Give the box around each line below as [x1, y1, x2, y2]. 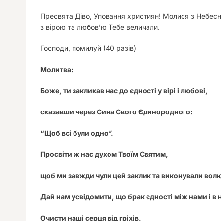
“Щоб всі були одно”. [40, 129, 113, 137]
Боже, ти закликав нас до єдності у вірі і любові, [40, 86, 208, 95]
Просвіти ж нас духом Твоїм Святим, [40, 150, 168, 158]
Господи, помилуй [40, 44, 103, 52]
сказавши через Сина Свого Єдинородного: [40, 108, 193, 116]
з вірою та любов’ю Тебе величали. [40, 23, 160, 31]
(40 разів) [103, 44, 136, 52]
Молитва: [40, 65, 74, 74]
